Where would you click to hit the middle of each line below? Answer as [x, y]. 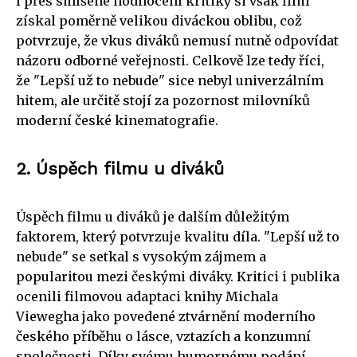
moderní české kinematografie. [117, 120]
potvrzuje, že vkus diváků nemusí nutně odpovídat [177, 40]
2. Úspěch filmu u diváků [120, 168]
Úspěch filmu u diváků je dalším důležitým [153, 216]
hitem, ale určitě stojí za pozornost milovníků [163, 100]
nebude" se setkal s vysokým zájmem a [141, 256]
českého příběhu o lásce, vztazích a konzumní [163, 336]
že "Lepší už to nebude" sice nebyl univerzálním [170, 80]
